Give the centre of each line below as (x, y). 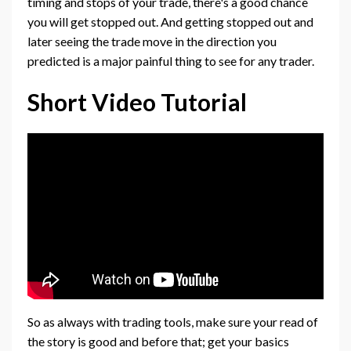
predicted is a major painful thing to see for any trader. (171, 60)
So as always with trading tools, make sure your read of (173, 322)
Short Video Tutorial (137, 101)
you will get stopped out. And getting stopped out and (170, 21)
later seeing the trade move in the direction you (152, 41)
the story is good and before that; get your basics (158, 342)
